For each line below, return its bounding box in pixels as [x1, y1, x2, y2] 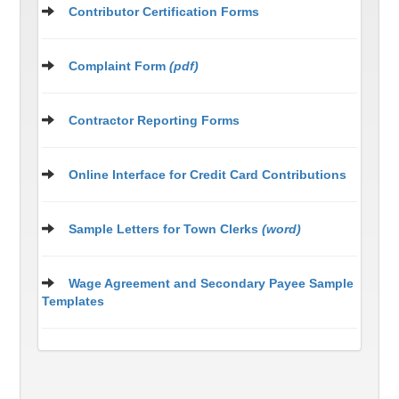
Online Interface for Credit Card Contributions [69, 167, 347, 182]
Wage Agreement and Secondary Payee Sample [69, 275, 354, 290]
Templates [42, 293, 105, 308]
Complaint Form [69, 58, 170, 73]
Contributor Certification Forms [69, 4, 260, 19]
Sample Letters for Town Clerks [69, 221, 263, 236]
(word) [262, 221, 302, 236]
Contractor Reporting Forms [69, 112, 240, 127]
